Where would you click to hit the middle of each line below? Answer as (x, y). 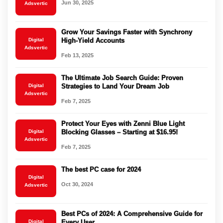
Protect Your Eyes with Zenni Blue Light (123, 123)
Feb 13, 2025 (77, 55)
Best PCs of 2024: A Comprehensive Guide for (132, 214)
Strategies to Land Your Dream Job (115, 86)
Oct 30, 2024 (77, 184)
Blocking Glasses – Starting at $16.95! (119, 132)
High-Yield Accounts (93, 40)
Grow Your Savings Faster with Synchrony (127, 32)
